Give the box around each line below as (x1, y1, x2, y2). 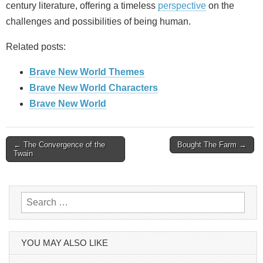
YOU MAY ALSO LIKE (21, 237, 108, 248)
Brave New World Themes (29, 66, 144, 77)
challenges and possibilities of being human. (6, 16, 191, 26)
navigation (5, 160, 63, 176)
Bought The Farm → (177, 140, 247, 149)
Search (21, 194, 50, 204)
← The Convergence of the (14, 140, 105, 149)
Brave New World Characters (29, 82, 158, 93)
